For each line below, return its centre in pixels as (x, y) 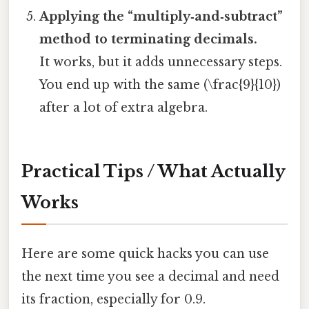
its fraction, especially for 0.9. (113, 300)
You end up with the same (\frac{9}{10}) (160, 85)
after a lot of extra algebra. (124, 108)
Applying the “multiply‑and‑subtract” (161, 17)
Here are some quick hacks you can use (145, 254)
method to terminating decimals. (149, 40)
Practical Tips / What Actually (153, 171)
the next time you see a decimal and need (150, 277)
